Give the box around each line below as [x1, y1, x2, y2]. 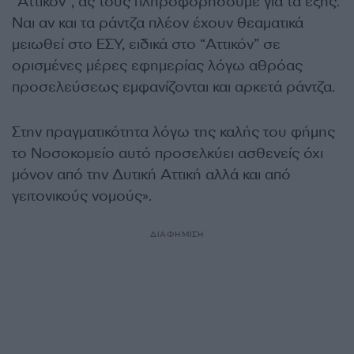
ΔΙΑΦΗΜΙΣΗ [149, 228, 205, 239]
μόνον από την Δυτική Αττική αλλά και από [12, 164, 291, 184]
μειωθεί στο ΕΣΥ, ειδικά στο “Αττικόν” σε [12, 34, 281, 54]
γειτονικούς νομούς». [12, 186, 152, 205]
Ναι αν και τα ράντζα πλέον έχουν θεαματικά [12, 13, 303, 32]
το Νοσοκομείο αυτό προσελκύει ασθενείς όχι [12, 143, 323, 163]
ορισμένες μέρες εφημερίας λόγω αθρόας [12, 55, 303, 75]
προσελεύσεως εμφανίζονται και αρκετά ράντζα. [12, 77, 335, 96]
